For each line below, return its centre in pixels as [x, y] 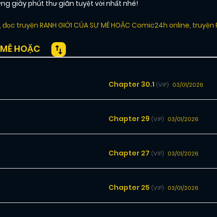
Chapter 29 [130, 119]
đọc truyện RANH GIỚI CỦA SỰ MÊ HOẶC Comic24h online [96, 25]
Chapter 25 [130, 188]
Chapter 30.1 [132, 85]
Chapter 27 [130, 153]
